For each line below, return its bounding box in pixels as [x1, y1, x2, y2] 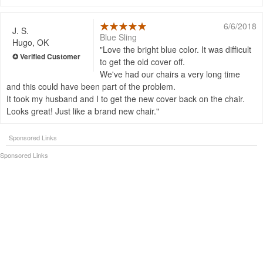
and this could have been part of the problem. [6, 80, 176, 93]
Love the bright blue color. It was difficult [103, 43, 252, 56]
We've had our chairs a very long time [100, 68, 241, 80]
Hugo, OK [12, 36, 49, 49]
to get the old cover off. [100, 56, 186, 68]
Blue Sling [100, 31, 137, 43]
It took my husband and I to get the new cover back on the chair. [6, 93, 245, 105]
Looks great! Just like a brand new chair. [6, 105, 156, 117]
